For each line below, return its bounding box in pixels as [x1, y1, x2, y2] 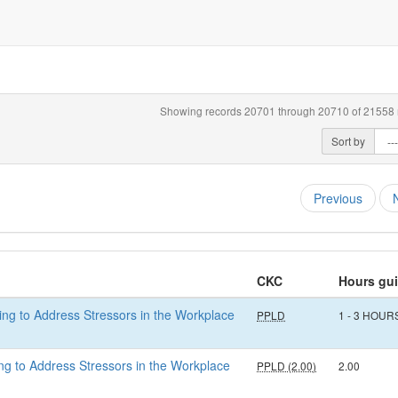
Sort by [330, 133, 365, 148]
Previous [313, 189, 362, 207]
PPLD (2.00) [257, 358, 316, 373]
